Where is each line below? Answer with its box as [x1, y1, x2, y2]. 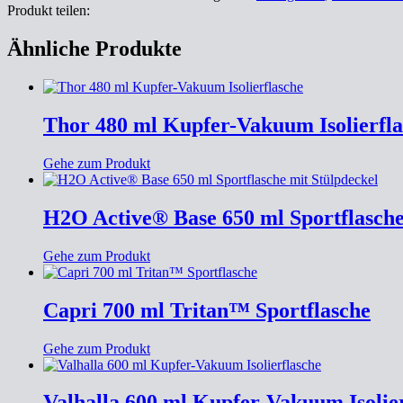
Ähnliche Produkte [7, 37, 182, 61]
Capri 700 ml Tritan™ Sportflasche [43, 298, 371, 322]
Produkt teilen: [7, 3, 90, 19]
